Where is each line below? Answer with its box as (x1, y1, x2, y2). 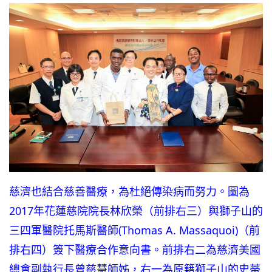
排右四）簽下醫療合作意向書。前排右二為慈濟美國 (9, 242, 260, 257)
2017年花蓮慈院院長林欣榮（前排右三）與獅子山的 (9, 203, 263, 219)
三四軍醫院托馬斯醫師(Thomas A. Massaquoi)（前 (9, 223, 260, 238)
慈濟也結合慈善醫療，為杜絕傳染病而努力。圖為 (9, 184, 250, 199)
